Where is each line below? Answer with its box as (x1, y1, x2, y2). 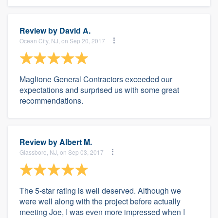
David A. (59, 25, 91, 36)
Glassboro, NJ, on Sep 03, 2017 (19, 147, 104, 156)
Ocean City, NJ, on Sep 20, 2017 (19, 36, 105, 45)
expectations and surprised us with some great (19, 84, 179, 95)
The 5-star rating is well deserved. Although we (19, 185, 181, 196)
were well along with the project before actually (19, 196, 181, 207)
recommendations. (19, 95, 83, 106)
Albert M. (59, 136, 92, 147)
